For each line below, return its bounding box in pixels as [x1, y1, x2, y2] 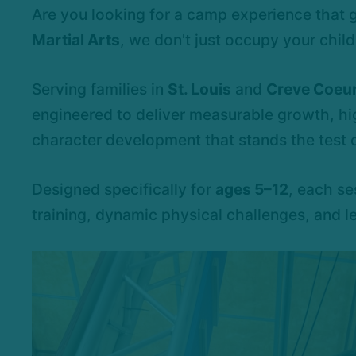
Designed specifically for [32, 180, 215, 199]
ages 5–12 [215, 180, 288, 199]
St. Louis [168, 79, 231, 99]
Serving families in [32, 79, 168, 99]
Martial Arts [32, 30, 120, 50]
